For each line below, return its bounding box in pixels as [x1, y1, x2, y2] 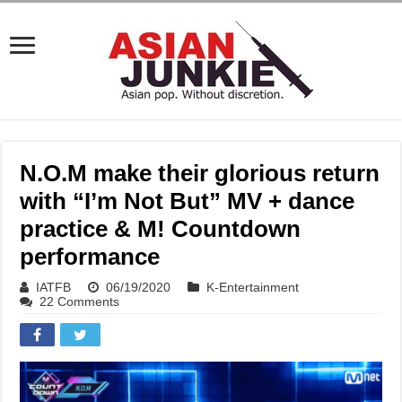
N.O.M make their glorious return [20, 160, 380, 187]
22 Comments [39, 294, 120, 309]
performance [20, 243, 161, 270]
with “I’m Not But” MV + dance [20, 188, 355, 214]
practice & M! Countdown [20, 215, 301, 242]
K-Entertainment [206, 280, 300, 294]
